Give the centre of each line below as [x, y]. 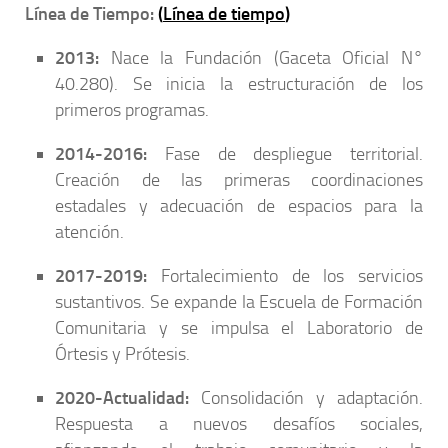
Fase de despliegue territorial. [285, 154]
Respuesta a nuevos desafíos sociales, [239, 424]
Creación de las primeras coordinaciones [239, 180]
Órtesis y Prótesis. [122, 354]
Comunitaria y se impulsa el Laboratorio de [239, 328]
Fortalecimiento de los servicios [285, 276]
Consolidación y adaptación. [306, 398]
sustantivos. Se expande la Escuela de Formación [239, 302]
